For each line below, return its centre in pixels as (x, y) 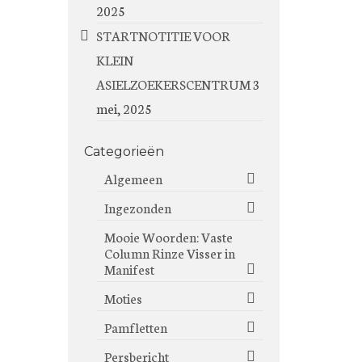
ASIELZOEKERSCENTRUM (173, 84)
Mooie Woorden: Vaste (168, 236)
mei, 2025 (124, 108)
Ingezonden (137, 207)
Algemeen (133, 178)
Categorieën (124, 152)
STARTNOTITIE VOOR (163, 35)
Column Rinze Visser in (169, 253)
